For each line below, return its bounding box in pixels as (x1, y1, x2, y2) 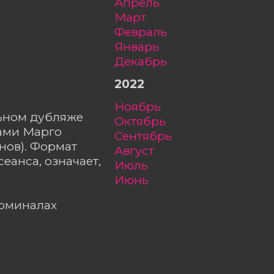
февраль (125, 24, 167, 40)
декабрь (124, 54, 167, 69)
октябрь (124, 114, 166, 129)
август (123, 143, 154, 158)
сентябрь (122, 128, 172, 144)
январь (123, 39, 159, 54)
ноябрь (124, 99, 161, 114)
